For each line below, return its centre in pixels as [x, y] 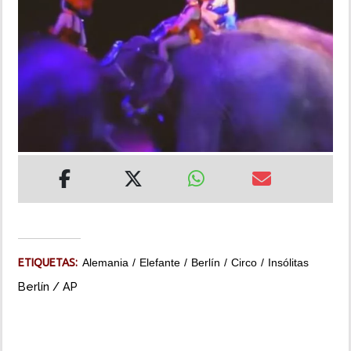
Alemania [105, 263]
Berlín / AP [48, 287]
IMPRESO [37, 118]
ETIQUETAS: [50, 263]
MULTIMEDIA [46, 74]
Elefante [160, 263]
